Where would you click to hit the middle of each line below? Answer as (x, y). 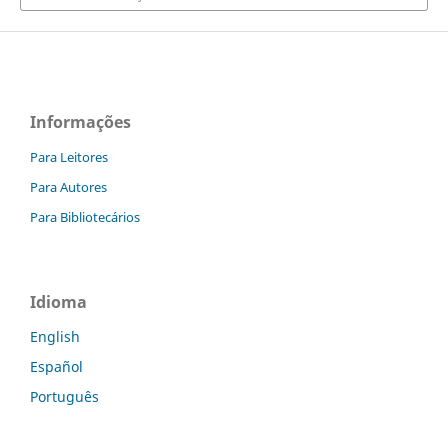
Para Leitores (69, 156)
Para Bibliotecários (85, 216)
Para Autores (68, 186)
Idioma (58, 301)
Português (64, 396)
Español (56, 366)
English (55, 336)
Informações (80, 121)
